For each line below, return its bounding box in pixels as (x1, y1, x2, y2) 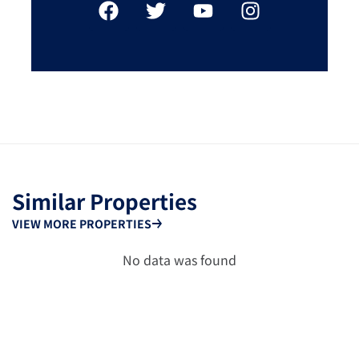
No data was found (123, 249, 236, 269)
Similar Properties (12, 185, 197, 216)
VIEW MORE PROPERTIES (12, 215, 151, 232)
